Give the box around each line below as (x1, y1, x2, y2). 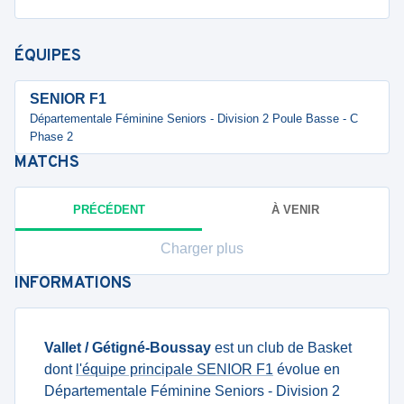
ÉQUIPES (14, 46, 81, 67)
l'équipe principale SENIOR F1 (76, 362, 273, 377)
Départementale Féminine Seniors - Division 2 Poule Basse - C (30, 112, 358, 125)
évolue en (273, 362, 340, 377)
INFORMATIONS (14, 273, 132, 294)
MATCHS (14, 152, 79, 173)
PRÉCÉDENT (72, 202, 145, 216)
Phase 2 (30, 130, 73, 143)
